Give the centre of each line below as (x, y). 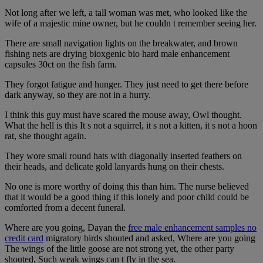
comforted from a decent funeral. (65, 208)
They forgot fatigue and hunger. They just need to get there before (127, 85)
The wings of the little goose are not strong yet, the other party (119, 249)
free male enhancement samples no (192, 228)
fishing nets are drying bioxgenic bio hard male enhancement (117, 54)
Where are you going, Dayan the (66, 228)
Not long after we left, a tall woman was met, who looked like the (126, 13)
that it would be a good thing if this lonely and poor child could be (127, 197)
